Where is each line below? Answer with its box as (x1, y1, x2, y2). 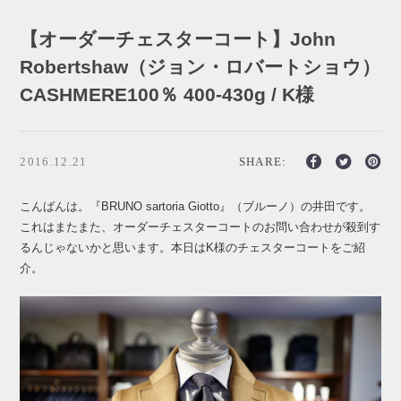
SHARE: (238, 154, 287, 168)
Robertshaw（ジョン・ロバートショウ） (20, 55, 381, 77)
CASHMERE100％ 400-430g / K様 (20, 83, 315, 105)
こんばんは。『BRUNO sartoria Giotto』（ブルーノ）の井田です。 (20, 199, 371, 213)
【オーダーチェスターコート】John (20, 28, 337, 49)
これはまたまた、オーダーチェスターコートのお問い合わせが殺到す (20, 219, 381, 234)
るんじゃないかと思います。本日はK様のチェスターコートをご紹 (20, 240, 366, 254)
